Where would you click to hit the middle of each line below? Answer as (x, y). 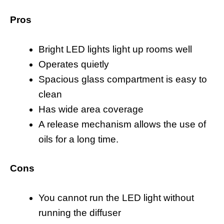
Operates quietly (74, 64)
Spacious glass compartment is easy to (123, 79)
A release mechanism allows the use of (122, 124)
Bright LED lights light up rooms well (115, 49)
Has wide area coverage (91, 109)
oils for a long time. (78, 139)
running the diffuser (80, 212)
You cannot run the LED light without (116, 197)
